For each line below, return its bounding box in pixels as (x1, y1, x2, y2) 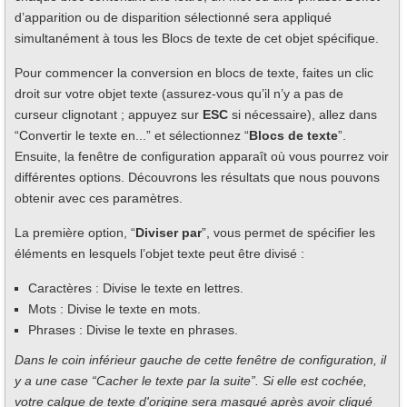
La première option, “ (15, 225, 135, 241)
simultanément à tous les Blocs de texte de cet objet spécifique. (15, 31, 379, 46)
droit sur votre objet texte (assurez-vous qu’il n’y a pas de (15, 86, 343, 102)
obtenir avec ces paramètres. (15, 191, 183, 206)
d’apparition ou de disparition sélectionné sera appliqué (15, 10, 332, 25)
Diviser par (135, 225, 202, 241)
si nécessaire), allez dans (228, 107, 377, 123)
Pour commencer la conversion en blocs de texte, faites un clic (15, 65, 373, 81)
